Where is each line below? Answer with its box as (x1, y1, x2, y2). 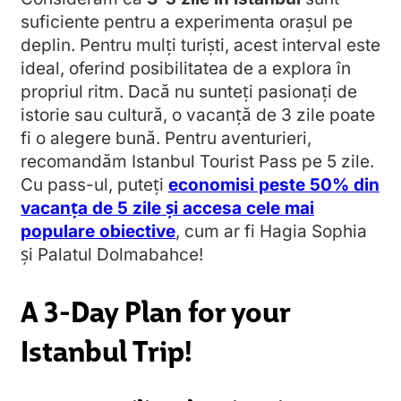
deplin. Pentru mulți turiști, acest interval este (21, 35, 380, 56)
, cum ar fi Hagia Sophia (175, 221, 367, 243)
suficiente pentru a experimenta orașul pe (21, 12, 353, 33)
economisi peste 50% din (168, 175, 380, 196)
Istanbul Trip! (21, 327, 192, 371)
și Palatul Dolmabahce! (21, 244, 203, 266)
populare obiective (21, 221, 175, 243)
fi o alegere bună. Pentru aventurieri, (21, 128, 311, 149)
